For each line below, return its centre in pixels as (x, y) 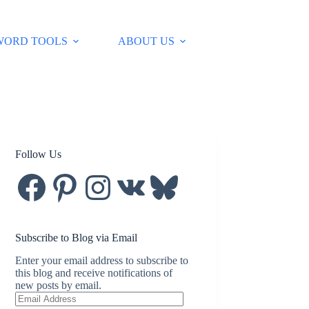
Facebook (36, 175)
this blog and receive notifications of (94, 272)
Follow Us (39, 154)
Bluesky (165, 175)
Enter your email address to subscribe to (102, 260)
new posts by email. (59, 285)
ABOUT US (147, 41)
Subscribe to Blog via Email (77, 237)
